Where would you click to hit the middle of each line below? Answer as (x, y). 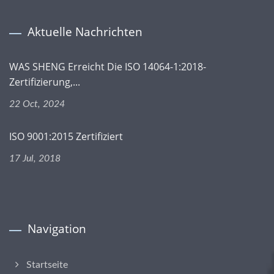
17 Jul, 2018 (35, 158)
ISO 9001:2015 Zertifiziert (66, 136)
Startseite (47, 265)
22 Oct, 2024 (37, 104)
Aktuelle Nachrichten (85, 32)
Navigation (57, 229)
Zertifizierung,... (45, 82)
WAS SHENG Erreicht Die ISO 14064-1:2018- (108, 67)
